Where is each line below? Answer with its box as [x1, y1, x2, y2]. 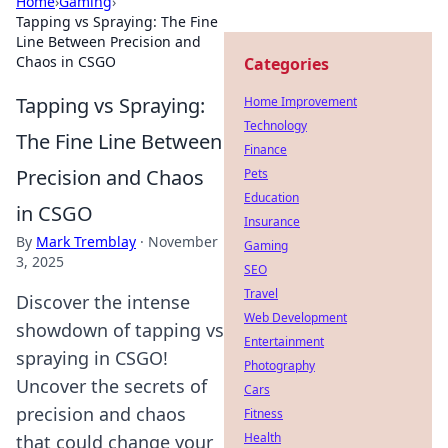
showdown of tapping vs [16, 318, 224, 342]
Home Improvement [244, 93, 357, 110]
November [148, 232, 218, 251]
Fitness [244, 405, 283, 422]
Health [244, 429, 281, 446]
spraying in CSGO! [16, 346, 168, 370]
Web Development [244, 309, 347, 326]
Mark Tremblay [36, 232, 136, 251]
